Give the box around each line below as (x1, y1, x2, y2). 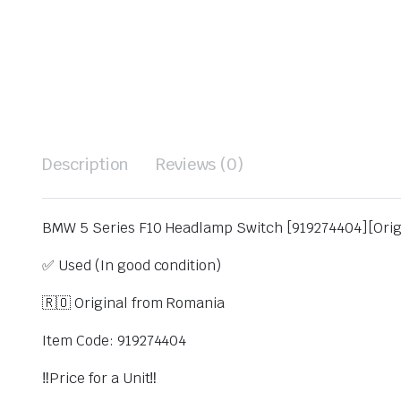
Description (42, 154, 129, 175)
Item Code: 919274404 (42, 331, 187, 350)
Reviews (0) (155, 154, 244, 175)
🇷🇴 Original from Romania (42, 294, 226, 312)
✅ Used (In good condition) (42, 256, 222, 275)
